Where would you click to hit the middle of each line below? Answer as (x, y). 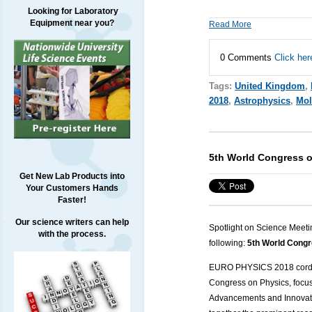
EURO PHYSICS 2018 (251, 268)
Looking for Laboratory (72, 11)
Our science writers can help (72, 223)
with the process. (72, 234)
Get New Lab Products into (72, 177)
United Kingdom (270, 86)
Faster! (72, 200)
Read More (230, 24)
